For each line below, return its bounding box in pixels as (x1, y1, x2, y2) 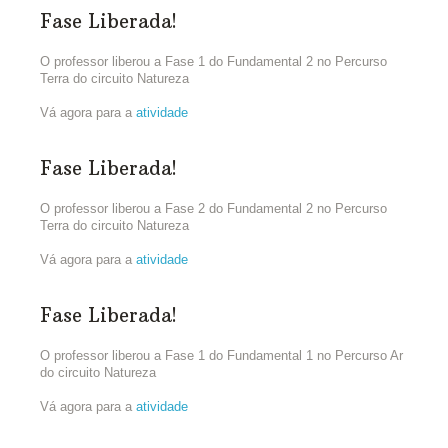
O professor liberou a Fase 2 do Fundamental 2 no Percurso (40, 200, 387, 216)
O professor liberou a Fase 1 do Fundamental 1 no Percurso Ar (40, 347, 403, 363)
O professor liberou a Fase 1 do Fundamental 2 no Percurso (40, 53, 387, 69)
